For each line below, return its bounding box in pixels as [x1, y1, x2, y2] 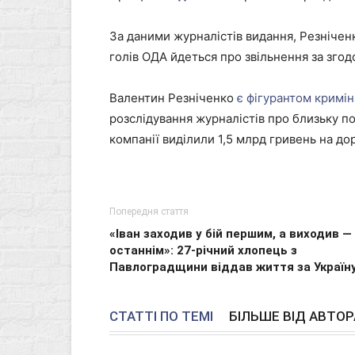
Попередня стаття [109, 206, 189, 217]
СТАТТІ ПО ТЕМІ [109, 308, 213, 324]
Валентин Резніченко [109, 90, 234, 105]
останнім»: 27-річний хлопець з [109, 243, 297, 258]
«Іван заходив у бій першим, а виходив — [109, 227, 352, 241]
